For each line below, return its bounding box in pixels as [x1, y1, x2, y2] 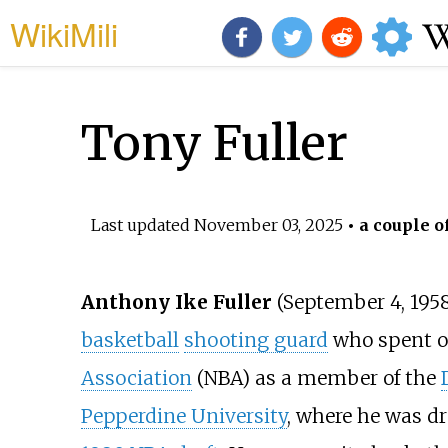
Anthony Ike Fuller [80, 290, 272, 315]
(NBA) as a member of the [191, 366, 441, 391]
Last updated [90, 214, 194, 235]
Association [80, 366, 192, 391]
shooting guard [183, 328, 328, 353]
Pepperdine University [80, 404, 287, 429]
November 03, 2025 [193, 214, 343, 235]
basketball [80, 328, 179, 353]
